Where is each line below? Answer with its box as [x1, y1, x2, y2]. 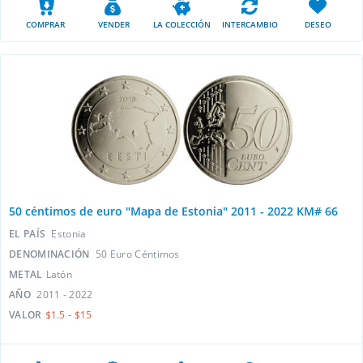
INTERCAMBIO [221, 19, 278, 30]
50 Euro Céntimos [95, 247, 180, 261]
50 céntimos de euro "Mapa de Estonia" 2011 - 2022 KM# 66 [9, 203, 338, 219]
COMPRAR [26, 19, 65, 30]
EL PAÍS [9, 227, 49, 241]
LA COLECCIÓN [152, 19, 211, 30]
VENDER [97, 19, 130, 30]
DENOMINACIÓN [9, 247, 92, 261]
